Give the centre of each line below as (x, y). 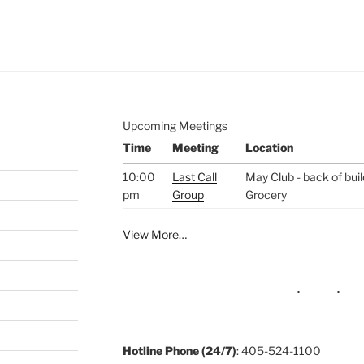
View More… (154, 234)
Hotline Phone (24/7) (179, 350)
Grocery (266, 194)
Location (269, 147)
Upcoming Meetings (175, 125)
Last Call (194, 176)
